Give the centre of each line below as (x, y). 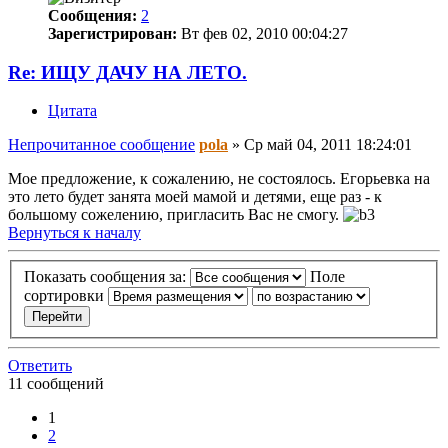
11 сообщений (56, 383)
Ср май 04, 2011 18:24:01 (328, 145)
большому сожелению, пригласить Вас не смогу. (175, 215)
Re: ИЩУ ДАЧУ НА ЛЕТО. (127, 72)
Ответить (40, 365)
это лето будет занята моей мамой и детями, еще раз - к (195, 197)
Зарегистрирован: (112, 33)
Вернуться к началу (74, 233)
